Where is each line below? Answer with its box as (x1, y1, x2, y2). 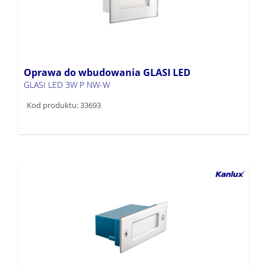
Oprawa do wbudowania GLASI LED (24, 65, 191, 79)
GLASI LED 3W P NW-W (24, 78, 110, 90)
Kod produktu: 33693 (27, 99, 101, 110)
